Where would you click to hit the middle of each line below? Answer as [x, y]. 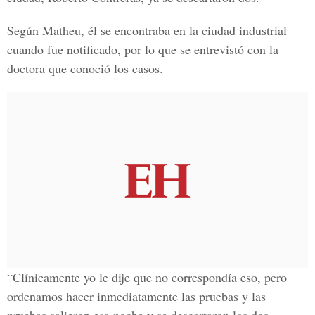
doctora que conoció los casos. [85, 68]
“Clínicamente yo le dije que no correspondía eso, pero [147, 277]
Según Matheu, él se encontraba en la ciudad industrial [147, 30]
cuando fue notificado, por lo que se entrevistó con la [143, 49]
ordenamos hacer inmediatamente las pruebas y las [136, 296]
